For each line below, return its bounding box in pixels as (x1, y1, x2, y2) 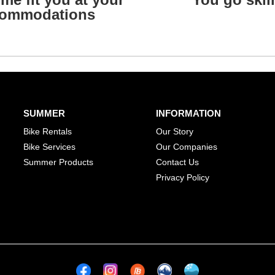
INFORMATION (156, 107, 221, 118)
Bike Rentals (23, 126, 72, 136)
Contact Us (156, 157, 199, 167)
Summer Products (23, 157, 93, 167)
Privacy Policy (156, 172, 209, 182)
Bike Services (23, 141, 76, 152)
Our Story (156, 126, 193, 136)
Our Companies (156, 141, 217, 152)
